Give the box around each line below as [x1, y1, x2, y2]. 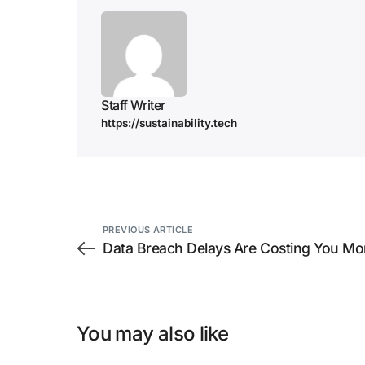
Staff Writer [101, 96, 165, 113]
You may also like [77, 321, 228, 345]
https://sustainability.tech [101, 116, 237, 130]
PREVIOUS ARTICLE [103, 223, 194, 235]
